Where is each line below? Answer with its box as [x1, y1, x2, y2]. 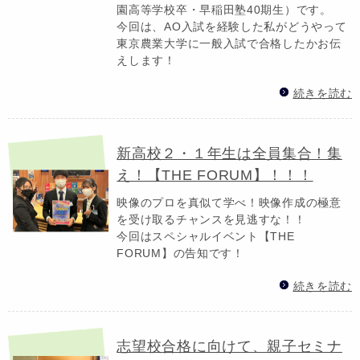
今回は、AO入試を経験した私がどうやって [117, 19, 347, 33]
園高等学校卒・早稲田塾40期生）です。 [117, 2, 332, 16]
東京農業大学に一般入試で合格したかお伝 [117, 36, 342, 50]
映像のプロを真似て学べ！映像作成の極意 [117, 195, 342, 209]
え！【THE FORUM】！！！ [117, 166, 313, 183]
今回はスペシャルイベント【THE [117, 229, 295, 243]
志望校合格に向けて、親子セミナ [117, 337, 342, 354]
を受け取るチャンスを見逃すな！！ [117, 212, 306, 226]
